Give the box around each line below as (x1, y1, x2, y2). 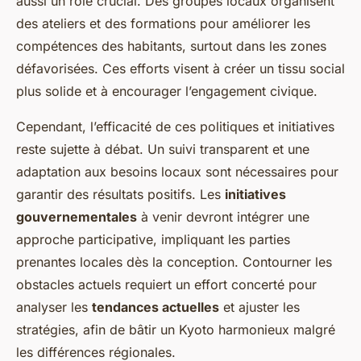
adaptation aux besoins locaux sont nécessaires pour (16, 164, 338, 180)
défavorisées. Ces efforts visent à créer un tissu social (16, 60, 345, 77)
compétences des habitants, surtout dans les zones (16, 38, 326, 55)
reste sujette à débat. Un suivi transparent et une (16, 141, 309, 158)
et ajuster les (219, 299, 300, 316)
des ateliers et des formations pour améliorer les (16, 15, 310, 32)
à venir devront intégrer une (137, 209, 309, 226)
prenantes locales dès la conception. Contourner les (16, 254, 332, 271)
